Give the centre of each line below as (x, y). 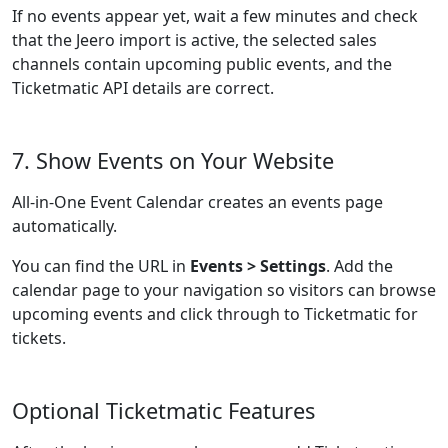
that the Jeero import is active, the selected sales (194, 40)
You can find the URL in (101, 266)
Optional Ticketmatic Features (163, 410)
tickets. (39, 338)
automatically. (64, 226)
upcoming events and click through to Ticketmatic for (215, 314)
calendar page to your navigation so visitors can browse (224, 290)
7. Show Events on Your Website (173, 160)
